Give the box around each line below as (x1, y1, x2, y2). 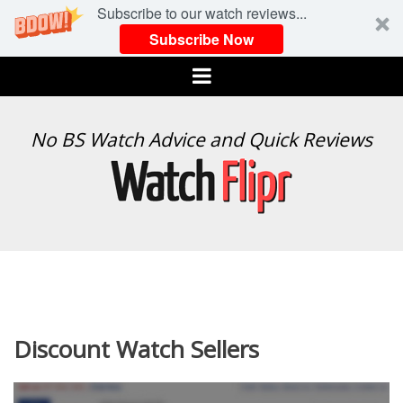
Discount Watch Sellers (13, 333, 259, 365)
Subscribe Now (149, 28, 254, 49)
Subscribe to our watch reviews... (96, 3, 307, 23)
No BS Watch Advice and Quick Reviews (31, 127, 372, 152)
